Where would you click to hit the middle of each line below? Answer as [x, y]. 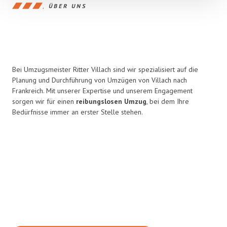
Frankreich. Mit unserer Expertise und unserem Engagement [102, 91]
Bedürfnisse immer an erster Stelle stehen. [78, 112]
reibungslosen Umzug [111, 101]
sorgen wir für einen [44, 101]
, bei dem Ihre [168, 101]
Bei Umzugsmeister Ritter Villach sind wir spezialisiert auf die [105, 69]
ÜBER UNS [68, 6]
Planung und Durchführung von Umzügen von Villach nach [100, 80]
